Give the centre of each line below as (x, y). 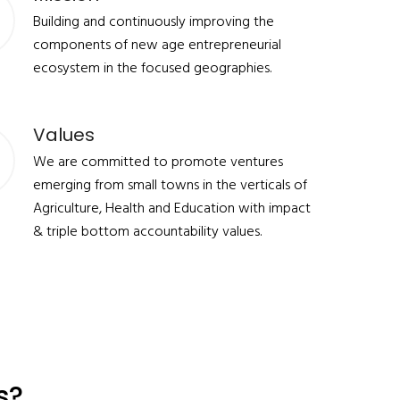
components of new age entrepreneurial (158, 46)
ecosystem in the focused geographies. (153, 69)
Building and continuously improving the (154, 22)
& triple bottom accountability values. (148, 232)
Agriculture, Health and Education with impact (172, 209)
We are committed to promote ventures (158, 162)
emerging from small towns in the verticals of (171, 186)
